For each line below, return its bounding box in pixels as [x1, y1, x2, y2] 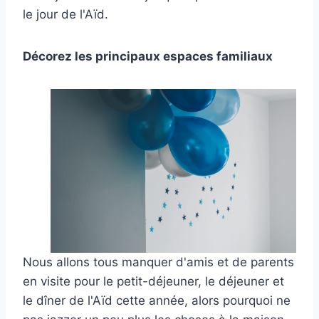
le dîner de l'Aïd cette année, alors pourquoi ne [23, 293, 291, 308]
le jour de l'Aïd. [23, 6, 108, 21]
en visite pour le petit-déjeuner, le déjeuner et [23, 273, 284, 288]
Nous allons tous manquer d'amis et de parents [23, 254, 294, 269]
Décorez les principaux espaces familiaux [23, 48, 273, 63]
